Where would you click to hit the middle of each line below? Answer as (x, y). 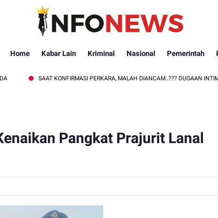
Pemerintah (185, 54)
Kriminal (101, 54)
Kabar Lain (58, 54)
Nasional (141, 54)
